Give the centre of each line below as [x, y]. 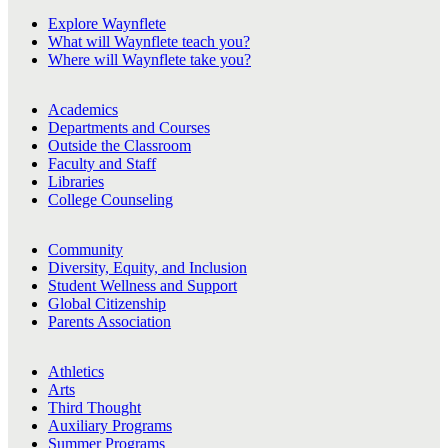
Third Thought [94, 408]
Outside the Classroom [119, 146]
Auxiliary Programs [110, 426]
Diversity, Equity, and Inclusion [147, 268]
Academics [83, 110]
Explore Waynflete [107, 24]
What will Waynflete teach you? [149, 42]
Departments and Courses [129, 128]
